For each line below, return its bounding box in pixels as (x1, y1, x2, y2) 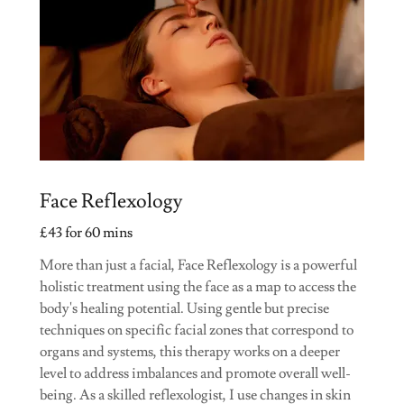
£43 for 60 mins (40, 223, 133, 242)
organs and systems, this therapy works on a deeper (40, 342, 340, 361)
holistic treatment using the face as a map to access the (40, 277, 356, 296)
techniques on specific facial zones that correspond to (40, 320, 353, 339)
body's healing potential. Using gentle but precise (40, 298, 329, 317)
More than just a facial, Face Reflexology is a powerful (40, 255, 357, 274)
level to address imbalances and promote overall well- (40, 363, 351, 382)
